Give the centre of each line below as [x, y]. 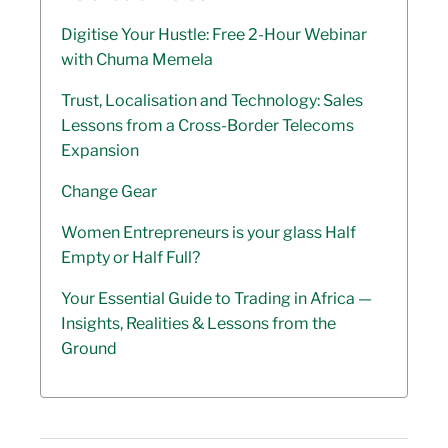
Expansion [100, 151]
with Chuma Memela [137, 60]
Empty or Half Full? [130, 258]
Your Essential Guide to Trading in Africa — [216, 299]
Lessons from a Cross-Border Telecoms [207, 126]
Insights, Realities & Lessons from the [198, 324]
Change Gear [109, 192]
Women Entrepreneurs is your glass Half [208, 233]
